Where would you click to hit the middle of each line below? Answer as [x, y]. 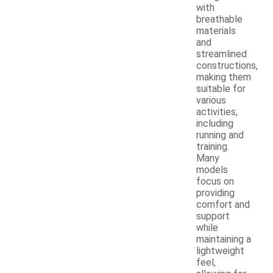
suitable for [221, 89]
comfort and [223, 205]
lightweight [220, 251]
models [212, 170]
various [211, 101]
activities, [217, 112]
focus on [215, 182]
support [213, 216]
